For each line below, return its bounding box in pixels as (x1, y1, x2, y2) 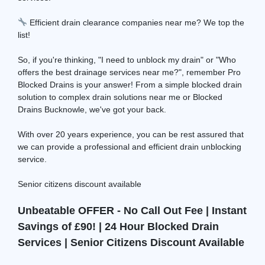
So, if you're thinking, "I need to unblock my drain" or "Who (18, 54, 236, 64)
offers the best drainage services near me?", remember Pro (18, 67, 241, 77)
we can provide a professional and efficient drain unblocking (18, 141, 241, 151)
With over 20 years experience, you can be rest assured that (18, 129, 244, 139)
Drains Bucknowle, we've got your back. (18, 104, 166, 114)
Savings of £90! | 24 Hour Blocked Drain (18, 220, 219, 232)
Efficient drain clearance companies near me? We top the (27, 17, 244, 27)
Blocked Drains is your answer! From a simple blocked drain (18, 79, 242, 89)
